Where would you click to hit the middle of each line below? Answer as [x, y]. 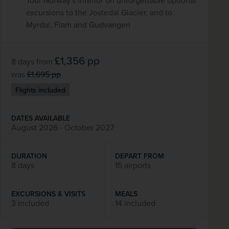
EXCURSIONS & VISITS [48, 194]
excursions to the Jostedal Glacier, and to [99, 12]
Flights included [40, 90]
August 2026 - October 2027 [63, 128]
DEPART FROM [139, 156]
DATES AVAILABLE [41, 118]
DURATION [29, 156]
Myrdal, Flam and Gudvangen [78, 25]
